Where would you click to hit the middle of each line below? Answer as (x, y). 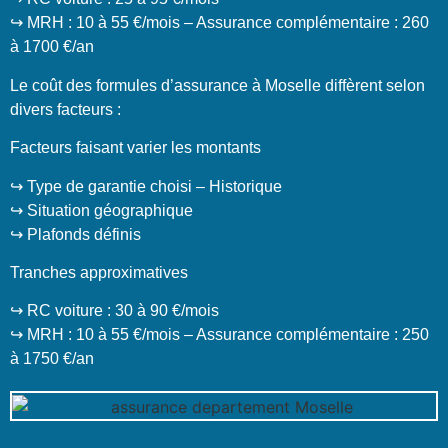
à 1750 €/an (52, 359)
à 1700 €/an (52, 47)
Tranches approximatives (99, 272)
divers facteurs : (65, 109)
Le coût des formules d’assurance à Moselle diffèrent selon (217, 85)
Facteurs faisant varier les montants (135, 148)
